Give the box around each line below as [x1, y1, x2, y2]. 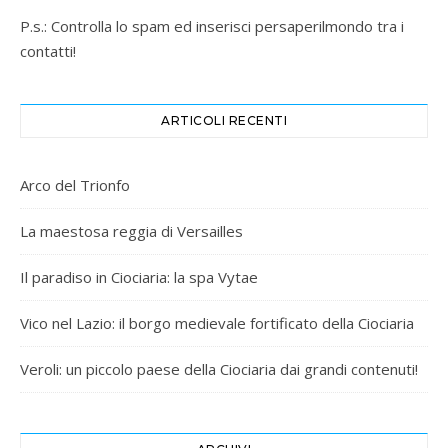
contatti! [20, 40, 76, 61]
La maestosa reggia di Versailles [20, 220, 243, 241]
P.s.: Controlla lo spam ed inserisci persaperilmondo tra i [20, 15, 404, 36]
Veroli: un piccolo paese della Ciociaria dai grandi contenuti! [20, 358, 418, 379]
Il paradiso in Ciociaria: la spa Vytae [20, 266, 258, 287]
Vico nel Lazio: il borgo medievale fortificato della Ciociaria [20, 312, 414, 333]
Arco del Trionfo [20, 174, 130, 195]
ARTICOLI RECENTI [161, 112, 287, 128]
